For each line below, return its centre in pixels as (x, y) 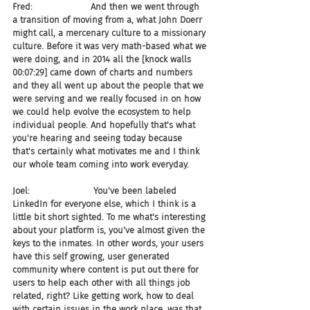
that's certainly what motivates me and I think (107, 151)
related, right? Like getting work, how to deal (104, 296)
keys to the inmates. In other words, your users (109, 243)
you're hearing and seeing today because (99, 138)
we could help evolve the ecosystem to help (103, 112)
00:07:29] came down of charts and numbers (104, 72)
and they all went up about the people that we (109, 85)
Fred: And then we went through (107, 7)
